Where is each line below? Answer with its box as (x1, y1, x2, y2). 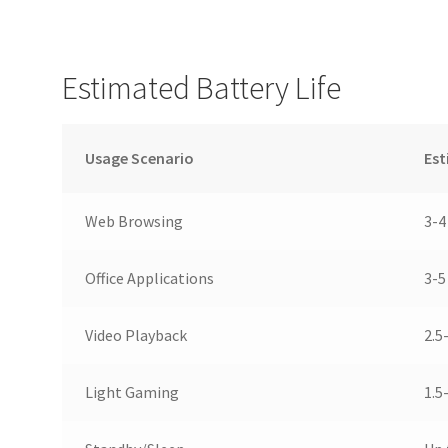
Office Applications (84, 268, 214, 289)
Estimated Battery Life (62, 67, 342, 108)
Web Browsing (84, 211, 183, 232)
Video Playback (84, 325, 187, 346)
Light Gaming (84, 382, 179, 403)
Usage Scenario (84, 148, 194, 169)
